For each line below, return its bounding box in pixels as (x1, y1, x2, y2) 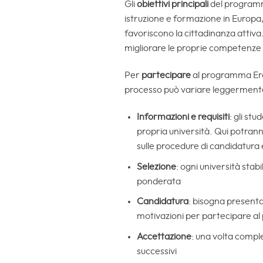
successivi (136, 246, 177, 256)
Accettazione (136, 231, 191, 241)
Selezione (136, 161, 176, 171)
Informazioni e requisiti (136, 112, 230, 122)
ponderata (136, 176, 181, 186)
